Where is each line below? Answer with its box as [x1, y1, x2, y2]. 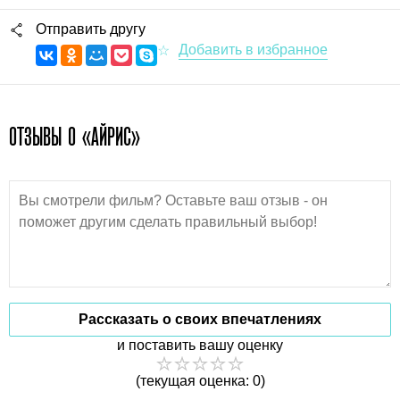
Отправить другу [36, 21, 146, 37]
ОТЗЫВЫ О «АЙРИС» [9, 121, 140, 151]
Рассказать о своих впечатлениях [79, 311, 321, 327]
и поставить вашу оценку [117, 337, 283, 353]
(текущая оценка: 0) [135, 372, 265, 388]
